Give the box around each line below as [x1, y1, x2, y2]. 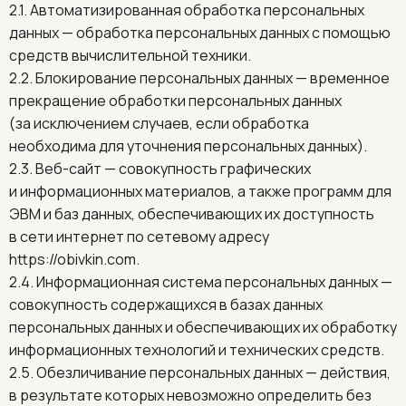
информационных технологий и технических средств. [9, 340, 384, 360]
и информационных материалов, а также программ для [9, 181, 391, 201]
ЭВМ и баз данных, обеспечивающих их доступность [9, 204, 374, 224]
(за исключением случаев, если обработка [9, 113, 309, 133]
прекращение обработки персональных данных [9, 91, 342, 111]
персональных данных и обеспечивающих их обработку [9, 317, 397, 337]
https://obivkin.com [9, 249, 136, 269]
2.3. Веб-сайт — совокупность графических [9, 159, 311, 179]
